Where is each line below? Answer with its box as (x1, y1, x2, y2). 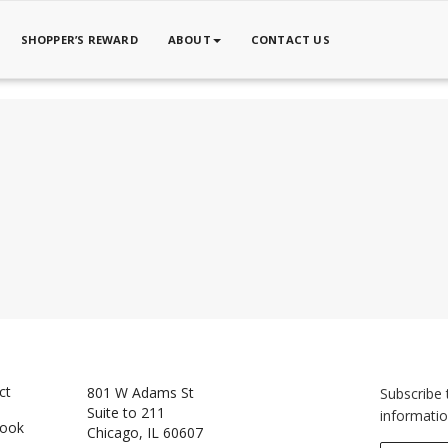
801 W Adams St (87, 382, 195, 402)
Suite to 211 (87, 402, 166, 422)
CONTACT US (250, 32, 330, 47)
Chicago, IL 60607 (87, 422, 204, 442)
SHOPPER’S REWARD (20, 32, 138, 47)
